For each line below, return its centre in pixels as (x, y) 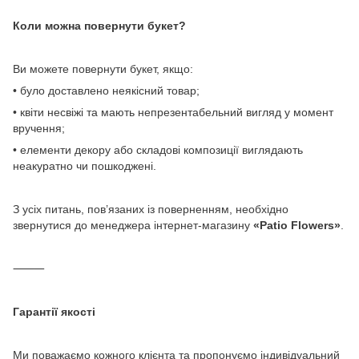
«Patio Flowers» (297, 225)
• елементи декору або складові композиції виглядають (158, 150)
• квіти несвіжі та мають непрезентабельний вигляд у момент (173, 112)
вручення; (39, 128)
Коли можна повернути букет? (99, 26)
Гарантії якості (54, 312)
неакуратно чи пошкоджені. (85, 166)
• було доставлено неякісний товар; (106, 91)
